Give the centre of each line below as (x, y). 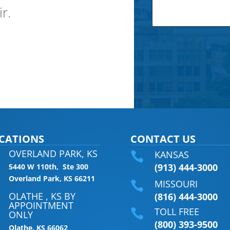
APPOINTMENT (41, 205)
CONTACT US (163, 139)
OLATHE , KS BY (42, 196)
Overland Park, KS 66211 (52, 178)
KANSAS (171, 154)
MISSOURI (176, 184)
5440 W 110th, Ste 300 (49, 166)
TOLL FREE (177, 212)
